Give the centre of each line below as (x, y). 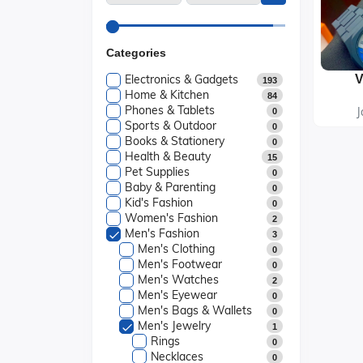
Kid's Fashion (159, 203)
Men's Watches (178, 280)
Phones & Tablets (170, 110)
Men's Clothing (176, 249)
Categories (136, 53)
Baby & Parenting (170, 187)
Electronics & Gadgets (181, 79)
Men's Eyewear (177, 295)
